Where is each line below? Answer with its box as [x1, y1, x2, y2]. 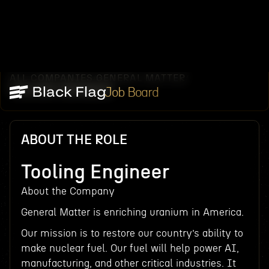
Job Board [104, 85, 159, 99]
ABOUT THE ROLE [20, 133, 127, 147]
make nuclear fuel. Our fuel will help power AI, [20, 243, 239, 253]
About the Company [20, 186, 115, 196]
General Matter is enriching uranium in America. [20, 207, 244, 217]
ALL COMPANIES [9, 73, 93, 83]
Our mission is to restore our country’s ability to [20, 228, 243, 238]
